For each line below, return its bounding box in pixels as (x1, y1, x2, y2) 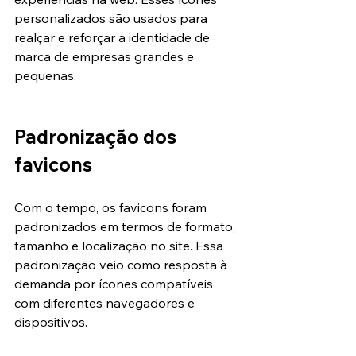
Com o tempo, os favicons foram (14, 199, 210, 216)
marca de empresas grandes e (14, 48, 197, 65)
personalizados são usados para (14, 10, 211, 27)
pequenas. (14, 68, 76, 84)
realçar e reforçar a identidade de (14, 29, 213, 46)
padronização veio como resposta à (14, 257, 230, 273)
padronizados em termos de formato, (14, 219, 238, 235)
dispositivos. (14, 314, 87, 331)
